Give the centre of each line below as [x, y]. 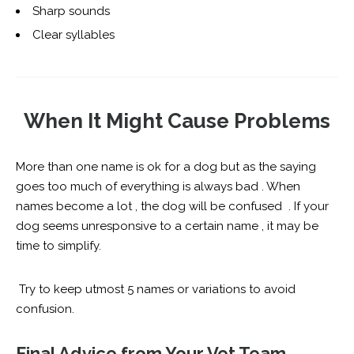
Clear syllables [75, 35]
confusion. [47, 309]
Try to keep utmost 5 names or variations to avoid [156, 290]
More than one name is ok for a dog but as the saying [166, 167]
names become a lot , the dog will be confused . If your [172, 207]
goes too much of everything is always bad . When [158, 187]
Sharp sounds [73, 11]
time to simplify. [58, 246]
